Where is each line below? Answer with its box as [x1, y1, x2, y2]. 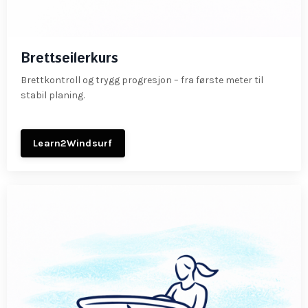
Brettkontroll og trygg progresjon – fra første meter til [21, 74, 263, 87]
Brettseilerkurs [21, 49, 118, 69]
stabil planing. [21, 89, 85, 102]
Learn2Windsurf [33, 137, 113, 150]
